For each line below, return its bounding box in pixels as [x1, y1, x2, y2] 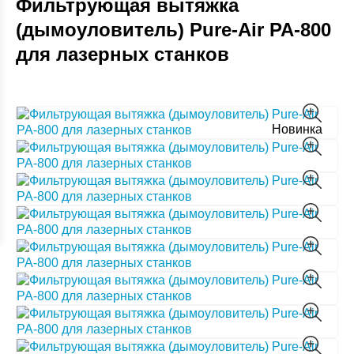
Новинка [272, 122, 322, 136]
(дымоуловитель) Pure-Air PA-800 [16, 19, 331, 40]
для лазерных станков [16, 43, 229, 65]
